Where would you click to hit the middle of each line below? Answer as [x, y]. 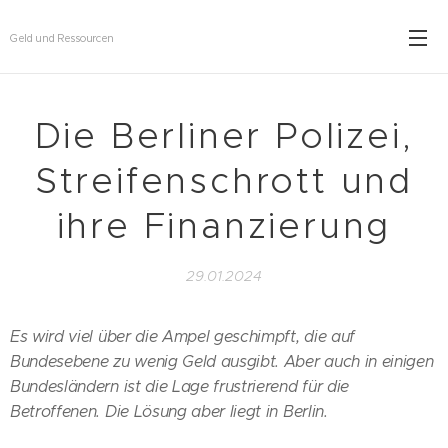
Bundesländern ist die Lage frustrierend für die [179, 386]
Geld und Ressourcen [62, 38]
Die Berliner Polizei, [224, 136]
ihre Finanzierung [224, 226]
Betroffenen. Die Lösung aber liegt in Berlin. [169, 411]
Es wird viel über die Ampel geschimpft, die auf [182, 336]
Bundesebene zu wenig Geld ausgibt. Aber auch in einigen [222, 361]
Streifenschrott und [224, 181]
